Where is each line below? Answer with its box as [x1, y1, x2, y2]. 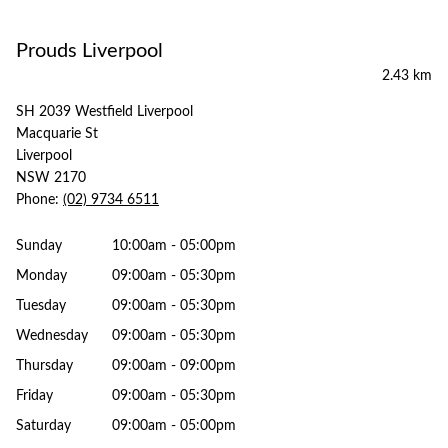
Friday [16, 389, 53, 403]
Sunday [16, 239, 62, 253]
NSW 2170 [16, 171, 86, 185]
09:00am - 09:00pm [112, 359, 236, 373]
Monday [16, 269, 67, 283]
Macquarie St [16, 127, 98, 141]
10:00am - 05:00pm [112, 239, 236, 253]
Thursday [16, 359, 73, 373]
